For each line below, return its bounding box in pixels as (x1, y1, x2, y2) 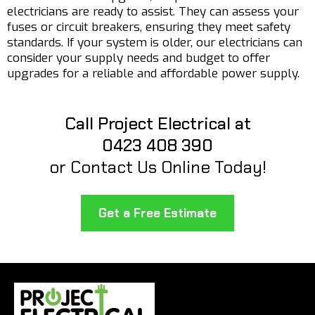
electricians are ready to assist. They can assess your (7, 4, 299, 20)
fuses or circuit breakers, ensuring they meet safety (7, 19, 290, 35)
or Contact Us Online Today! (49, 156, 266, 178)
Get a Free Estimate (98, 205, 217, 221)
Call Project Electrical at (64, 112, 251, 134)
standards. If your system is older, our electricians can (7, 34, 302, 51)
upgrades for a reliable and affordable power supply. (7, 65, 300, 82)
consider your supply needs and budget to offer (7, 50, 270, 66)
